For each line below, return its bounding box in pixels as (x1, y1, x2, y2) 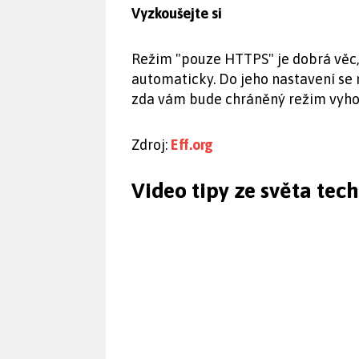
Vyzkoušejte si (131, 5, 222, 22)
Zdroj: (131, 136, 171, 153)
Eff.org (171, 136, 213, 153)
